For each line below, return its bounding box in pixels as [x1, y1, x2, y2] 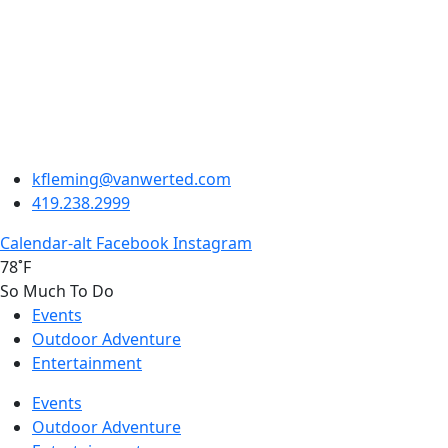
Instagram [173, 232, 252, 255]
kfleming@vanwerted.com [32, 168, 231, 191]
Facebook [96, 232, 169, 255]
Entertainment [32, 352, 142, 375]
